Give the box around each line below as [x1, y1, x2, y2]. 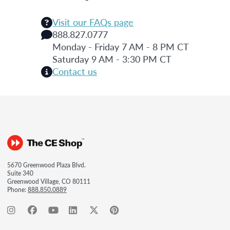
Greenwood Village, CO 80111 [7, 177, 90, 186]
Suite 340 [7, 168, 33, 178]
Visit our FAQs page [52, 15, 133, 28]
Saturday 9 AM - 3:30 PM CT [52, 52, 171, 65]
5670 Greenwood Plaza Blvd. [7, 160, 86, 169]
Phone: [7, 185, 28, 194]
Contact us [52, 64, 97, 78]
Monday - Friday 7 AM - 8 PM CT [52, 40, 189, 53]
